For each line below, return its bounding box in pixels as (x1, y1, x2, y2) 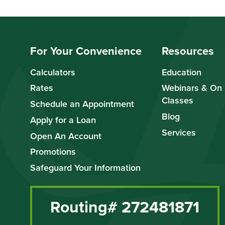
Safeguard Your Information (30, 161, 141, 174)
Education (162, 65, 201, 78)
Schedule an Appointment (30, 97, 134, 110)
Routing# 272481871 (50, 194, 199, 218)
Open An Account (30, 129, 101, 142)
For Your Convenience (30, 43, 142, 59)
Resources (162, 43, 214, 59)
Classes (162, 94, 193, 107)
